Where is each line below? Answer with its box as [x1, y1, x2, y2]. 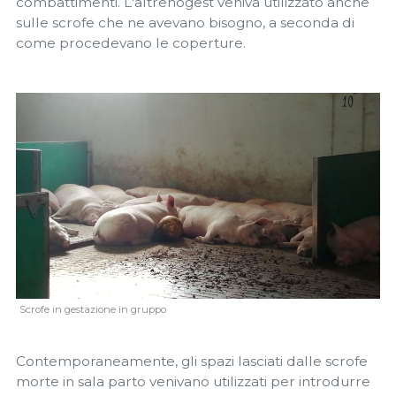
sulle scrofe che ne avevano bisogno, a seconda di [16, 14, 354, 32]
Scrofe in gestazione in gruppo [19, 302, 166, 316]
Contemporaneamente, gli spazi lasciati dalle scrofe [16, 353, 368, 369]
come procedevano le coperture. [16, 34, 246, 52]
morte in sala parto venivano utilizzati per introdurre [16, 373, 370, 390]
